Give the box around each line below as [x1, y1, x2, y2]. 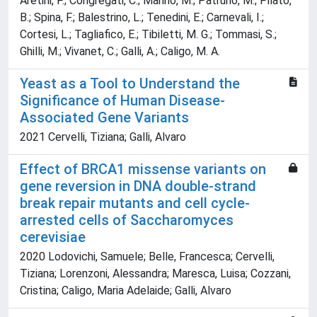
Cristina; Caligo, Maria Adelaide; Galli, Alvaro [20, 284, 231, 298]
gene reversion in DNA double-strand [20, 178, 256, 195]
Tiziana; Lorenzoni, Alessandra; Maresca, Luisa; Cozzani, [20, 267, 291, 281]
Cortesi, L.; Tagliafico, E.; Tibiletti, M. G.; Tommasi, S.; [20, 28, 277, 42]
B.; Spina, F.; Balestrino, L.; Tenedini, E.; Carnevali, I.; [20, 11, 264, 25]
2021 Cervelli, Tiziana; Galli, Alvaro [20, 130, 186, 144]
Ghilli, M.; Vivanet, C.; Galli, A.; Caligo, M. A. [20, 45, 220, 59]
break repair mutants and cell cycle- [20, 195, 250, 212]
